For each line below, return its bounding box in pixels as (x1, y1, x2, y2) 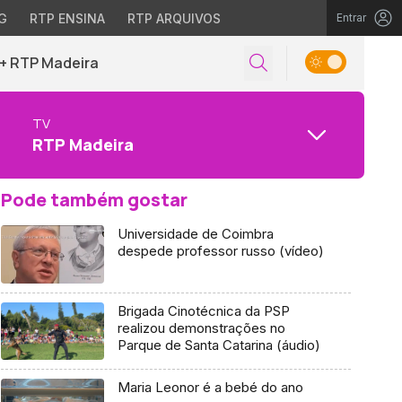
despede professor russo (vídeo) (117, 242, 324, 259)
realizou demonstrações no (117, 319, 285, 336)
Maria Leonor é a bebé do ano (117, 379, 303, 397)
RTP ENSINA (29, 11, 105, 26)
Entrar (336, 11, 366, 24)
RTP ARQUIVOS (127, 11, 221, 26)
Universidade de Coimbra (117, 225, 274, 242)
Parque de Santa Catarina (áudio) (117, 336, 320, 354)
